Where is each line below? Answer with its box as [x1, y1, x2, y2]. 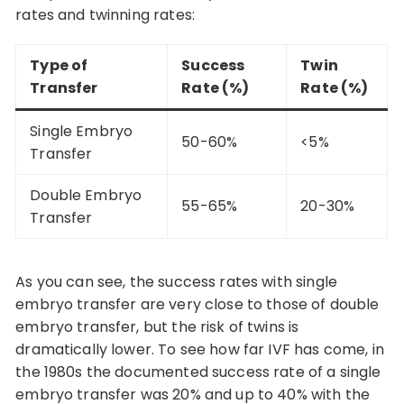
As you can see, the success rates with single [15, 271, 337, 292]
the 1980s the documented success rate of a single [15, 361, 381, 382]
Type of [30, 54, 88, 76]
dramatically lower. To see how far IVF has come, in [15, 338, 384, 360]
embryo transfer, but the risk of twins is [15, 316, 299, 337]
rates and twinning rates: [15, 4, 195, 25]
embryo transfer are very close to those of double [15, 293, 380, 315]
